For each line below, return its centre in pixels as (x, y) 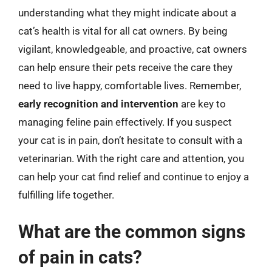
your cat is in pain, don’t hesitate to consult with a (130, 140)
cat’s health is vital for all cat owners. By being (123, 31)
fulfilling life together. (66, 195)
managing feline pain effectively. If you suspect (125, 122)
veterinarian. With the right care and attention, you (131, 158)
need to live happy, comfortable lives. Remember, (130, 85)
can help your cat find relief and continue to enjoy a (134, 176)
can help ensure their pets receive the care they (125, 67)
